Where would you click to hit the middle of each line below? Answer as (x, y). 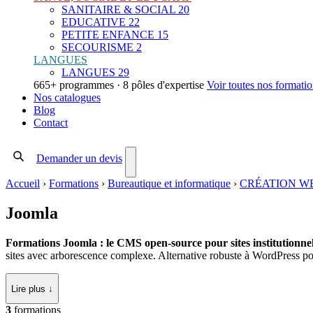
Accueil (23, 184)
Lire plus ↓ (32, 289)
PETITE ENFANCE (108, 35)
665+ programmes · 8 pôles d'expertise (119, 85)
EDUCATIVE (94, 22)
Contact (51, 123)
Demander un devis (79, 159)
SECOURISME (97, 48)
